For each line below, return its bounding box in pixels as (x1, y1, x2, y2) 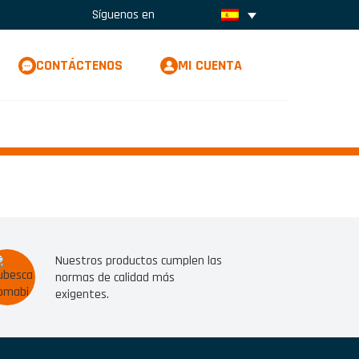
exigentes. (55, 285, 110, 303)
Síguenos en (91, 6, 155, 23)
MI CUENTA (178, 55, 242, 75)
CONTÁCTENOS (36, 55, 123, 75)
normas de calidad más (55, 268, 175, 286)
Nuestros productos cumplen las (55, 252, 223, 269)
